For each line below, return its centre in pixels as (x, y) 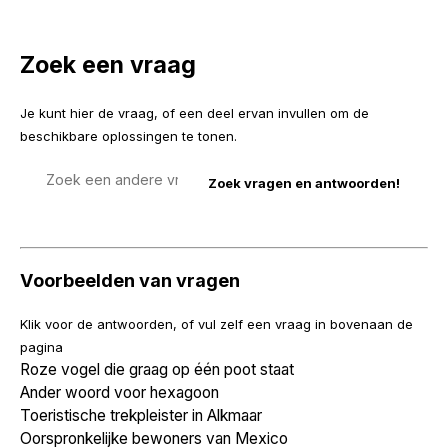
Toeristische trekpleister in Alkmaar (141, 416)
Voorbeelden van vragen (130, 280)
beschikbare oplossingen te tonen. (128, 136)
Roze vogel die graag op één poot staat (157, 370)
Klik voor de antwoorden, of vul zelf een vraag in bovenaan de (216, 324)
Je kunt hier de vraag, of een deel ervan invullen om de (194, 113)
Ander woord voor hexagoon (119, 393)
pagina (41, 347)
